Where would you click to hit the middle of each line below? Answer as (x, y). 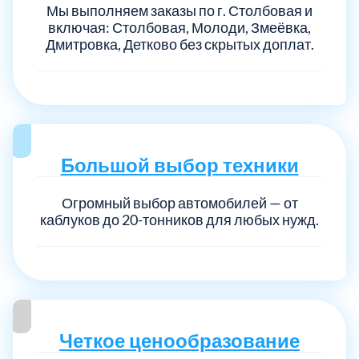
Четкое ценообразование (179, 340)
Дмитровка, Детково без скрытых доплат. (179, 44)
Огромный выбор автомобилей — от (179, 202)
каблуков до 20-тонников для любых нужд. (179, 219)
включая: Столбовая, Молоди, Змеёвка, (179, 27)
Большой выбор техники (179, 164)
